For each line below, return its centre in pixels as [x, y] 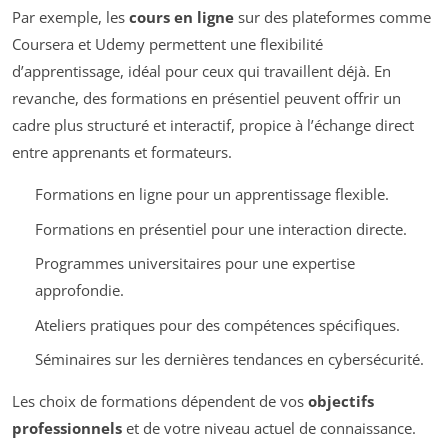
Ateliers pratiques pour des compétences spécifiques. [217, 324]
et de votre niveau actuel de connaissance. [269, 428]
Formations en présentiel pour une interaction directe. [220, 228]
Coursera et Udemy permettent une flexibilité [167, 44]
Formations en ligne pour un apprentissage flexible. [211, 194]
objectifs [341, 401]
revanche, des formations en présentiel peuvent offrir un [206, 98]
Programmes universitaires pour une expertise [194, 263]
